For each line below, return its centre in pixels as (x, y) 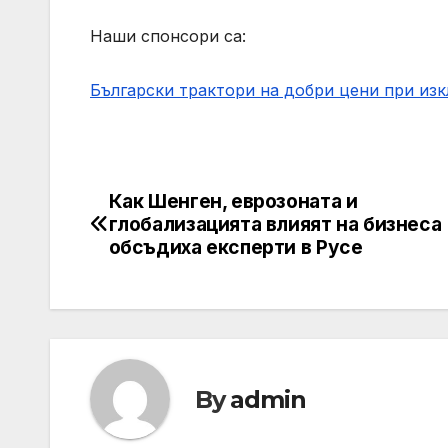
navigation (170, 251)
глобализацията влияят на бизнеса (275, 224)
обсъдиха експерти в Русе (235, 247)
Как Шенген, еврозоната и (233, 201)
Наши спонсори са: (168, 36)
